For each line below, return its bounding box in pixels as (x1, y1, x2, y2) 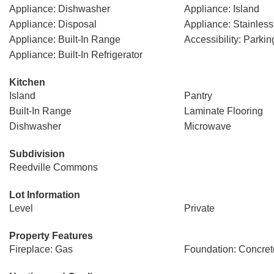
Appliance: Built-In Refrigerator (9, 50, 143, 60)
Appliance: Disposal (9, 19, 97, 29)
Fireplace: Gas (9, 244, 73, 254)
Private (183, 203, 215, 213)
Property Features (9, 231, 93, 241)
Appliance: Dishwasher (9, 4, 110, 14)
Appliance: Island (183, 4, 259, 14)
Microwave (183, 121, 231, 131)
